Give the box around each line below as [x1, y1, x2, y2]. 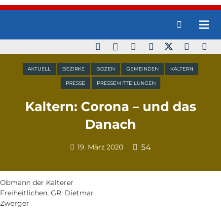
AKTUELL [28, 66, 51, 72]
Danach [85, 116, 136, 133]
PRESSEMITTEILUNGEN [96, 80, 156, 86]
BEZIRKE [62, 66, 85, 72]
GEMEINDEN [126, 66, 159, 72]
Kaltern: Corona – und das [25, 99, 196, 115]
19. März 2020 [77, 142, 124, 151]
